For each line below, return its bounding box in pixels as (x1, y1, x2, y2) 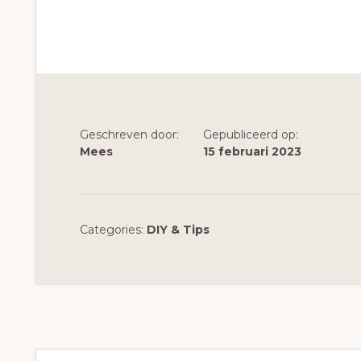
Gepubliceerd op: (203, 127, 298, 142)
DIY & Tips (147, 222, 210, 237)
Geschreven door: (80, 127, 179, 142)
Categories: (80, 222, 147, 237)
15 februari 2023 (203, 143, 301, 159)
